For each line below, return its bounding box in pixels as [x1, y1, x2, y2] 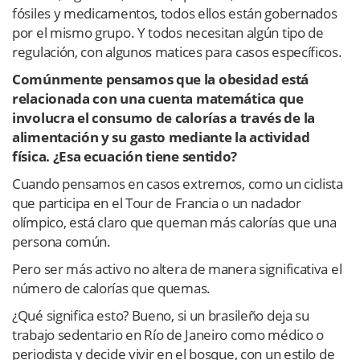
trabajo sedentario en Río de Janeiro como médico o [12, 325, 325, 345]
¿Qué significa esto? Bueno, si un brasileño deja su [12, 306, 309, 325]
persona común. [12, 232, 111, 252]
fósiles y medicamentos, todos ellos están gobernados [12, 4, 337, 23]
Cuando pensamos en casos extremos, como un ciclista [12, 174, 343, 194]
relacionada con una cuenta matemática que [12, 89, 304, 108]
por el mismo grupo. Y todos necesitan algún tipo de [12, 23, 324, 43]
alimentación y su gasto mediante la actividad [12, 128, 310, 147]
